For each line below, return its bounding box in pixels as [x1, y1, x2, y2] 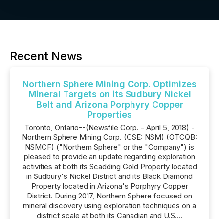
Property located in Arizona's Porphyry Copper [31, 181, 188, 191]
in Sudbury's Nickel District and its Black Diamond [26, 172, 193, 181]
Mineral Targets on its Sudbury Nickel [28, 89, 191, 99]
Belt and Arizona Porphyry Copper [36, 99, 183, 109]
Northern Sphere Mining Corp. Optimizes [22, 79, 197, 89]
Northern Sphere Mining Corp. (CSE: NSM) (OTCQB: [22, 132, 197, 142]
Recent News [10, 49, 82, 63]
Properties [87, 109, 132, 120]
